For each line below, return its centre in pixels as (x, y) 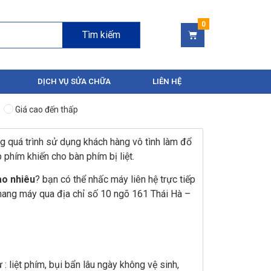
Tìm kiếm (101, 34)
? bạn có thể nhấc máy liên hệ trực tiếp (115, 180)
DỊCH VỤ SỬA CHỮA (74, 81)
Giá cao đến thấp (47, 109)
